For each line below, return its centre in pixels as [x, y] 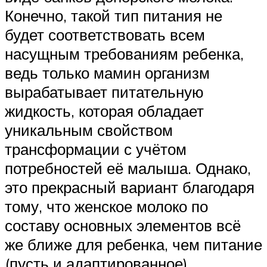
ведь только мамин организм [107, 73]
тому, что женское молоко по [106, 207]
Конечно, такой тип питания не [114, 16]
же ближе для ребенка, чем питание [133, 245]
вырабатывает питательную [104, 92]
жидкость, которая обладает [104, 111]
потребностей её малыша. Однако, [128, 168]
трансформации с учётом [96, 149]
